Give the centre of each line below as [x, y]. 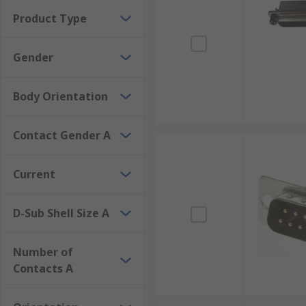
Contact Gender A [62, 135]
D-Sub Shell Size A [61, 213]
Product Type [50, 18]
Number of [43, 252]
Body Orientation [60, 96]
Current [34, 174]
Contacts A [43, 268]
